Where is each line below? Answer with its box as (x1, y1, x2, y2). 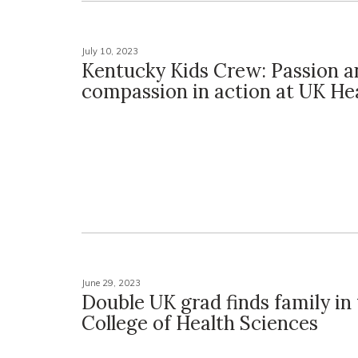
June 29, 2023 (82, 277, 141, 289)
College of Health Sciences (82, 311, 318, 336)
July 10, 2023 (82, 46, 138, 58)
